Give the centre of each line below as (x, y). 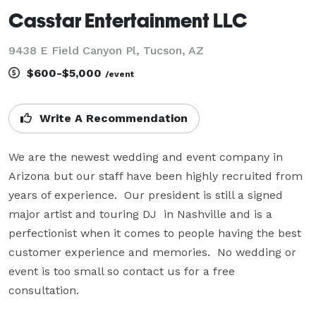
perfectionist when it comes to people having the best (155, 233)
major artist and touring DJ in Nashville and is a (140, 214)
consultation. (44, 290)
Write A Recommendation (112, 118)
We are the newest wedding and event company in (146, 157)
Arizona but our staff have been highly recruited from (156, 176)
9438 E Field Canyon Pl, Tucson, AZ (106, 50)
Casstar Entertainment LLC (128, 20)
